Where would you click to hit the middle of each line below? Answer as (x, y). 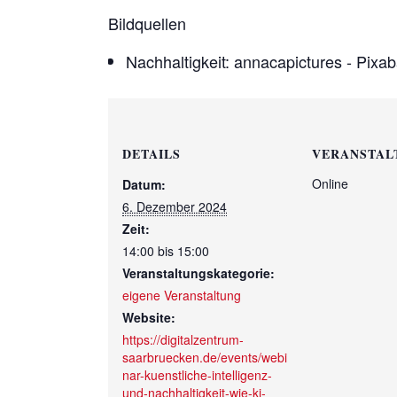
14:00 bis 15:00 (166, 251)
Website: (149, 318)
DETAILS (152, 154)
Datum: (144, 185)
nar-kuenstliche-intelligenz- (197, 375)
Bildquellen (147, 23)
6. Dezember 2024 (175, 207)
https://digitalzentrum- (183, 340)
